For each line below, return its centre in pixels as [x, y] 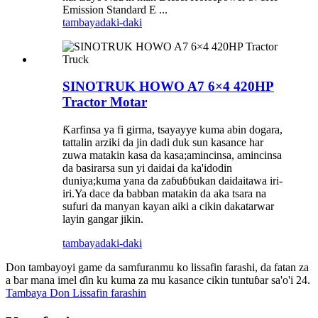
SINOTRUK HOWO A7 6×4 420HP [168, 87]
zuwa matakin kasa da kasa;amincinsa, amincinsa [172, 155]
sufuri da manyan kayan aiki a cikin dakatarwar [168, 207]
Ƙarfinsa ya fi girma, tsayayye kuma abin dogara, [172, 130]
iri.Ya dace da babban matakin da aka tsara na [164, 194]
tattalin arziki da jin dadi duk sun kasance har [163, 143]
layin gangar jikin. [103, 219]
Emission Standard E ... [115, 9]
